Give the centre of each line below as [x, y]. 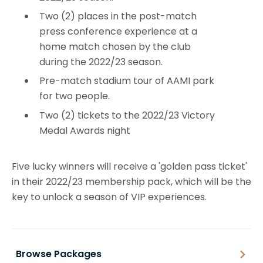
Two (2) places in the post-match [118, 16]
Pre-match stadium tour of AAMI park [127, 81]
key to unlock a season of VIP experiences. [109, 197]
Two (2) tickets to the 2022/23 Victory [127, 115]
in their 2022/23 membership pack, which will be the [131, 182]
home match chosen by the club [115, 47]
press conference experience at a [118, 32]
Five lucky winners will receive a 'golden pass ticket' [129, 166]
